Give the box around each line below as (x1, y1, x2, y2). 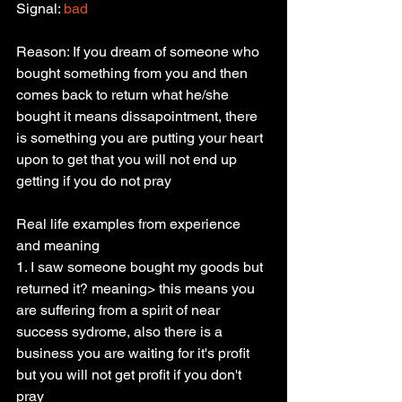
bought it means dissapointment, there (16, 108, 261, 125)
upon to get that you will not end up (16, 151, 240, 168)
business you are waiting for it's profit (16, 345, 253, 362)
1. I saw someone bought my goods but (16, 258, 267, 275)
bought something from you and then (16, 65, 251, 82)
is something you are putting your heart (16, 129, 267, 146)
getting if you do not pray (16, 172, 171, 189)
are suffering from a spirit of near (16, 301, 223, 319)
